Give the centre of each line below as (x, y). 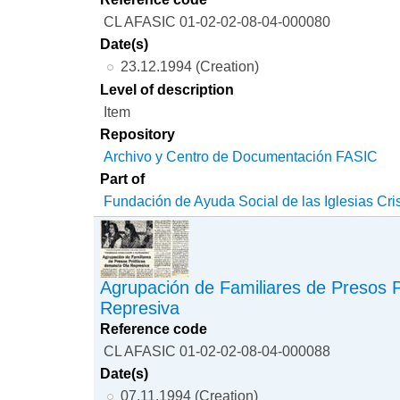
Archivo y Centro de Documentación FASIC (241, 157)
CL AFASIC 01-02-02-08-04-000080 (217, 21)
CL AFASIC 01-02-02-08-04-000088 (217, 350)
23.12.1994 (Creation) (189, 66)
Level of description (167, 90)
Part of (123, 179)
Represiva (140, 308)
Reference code (154, 328)
